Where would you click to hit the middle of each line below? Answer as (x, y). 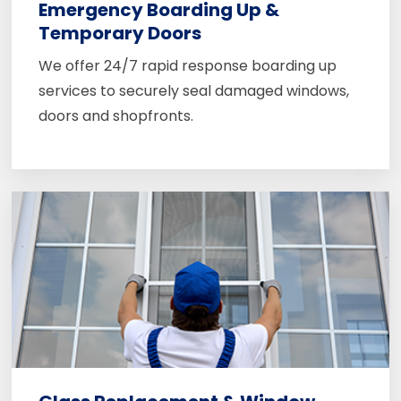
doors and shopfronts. (115, 115)
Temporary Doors (119, 33)
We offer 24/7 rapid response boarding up (187, 65)
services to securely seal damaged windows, (193, 90)
